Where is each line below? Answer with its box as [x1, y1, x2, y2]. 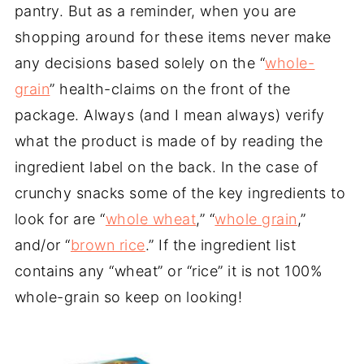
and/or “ [14, 236, 71, 253]
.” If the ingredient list [145, 236, 297, 253]
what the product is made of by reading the [14, 132, 323, 149]
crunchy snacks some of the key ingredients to [14, 184, 346, 201]
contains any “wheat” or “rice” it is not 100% [14, 262, 323, 279]
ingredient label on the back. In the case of [14, 158, 318, 175]
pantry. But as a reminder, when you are [14, 2, 297, 19]
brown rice [70, 236, 145, 253]
